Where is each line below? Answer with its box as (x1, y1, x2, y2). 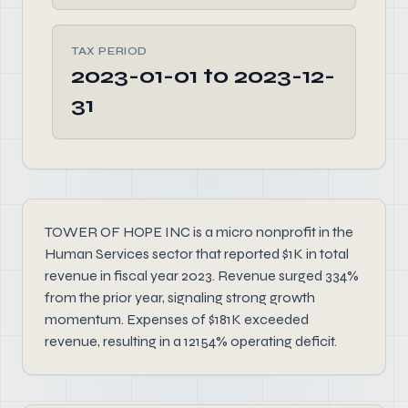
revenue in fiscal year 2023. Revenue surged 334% (45, 267, 359, 284)
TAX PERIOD (71, 45, 148, 57)
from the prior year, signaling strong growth (45, 289, 315, 306)
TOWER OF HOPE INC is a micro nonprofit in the (45, 223, 353, 240)
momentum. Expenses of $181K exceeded (45, 311, 309, 328)
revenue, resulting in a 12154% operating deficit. (45, 332, 337, 350)
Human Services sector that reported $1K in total (45, 245, 349, 262)
